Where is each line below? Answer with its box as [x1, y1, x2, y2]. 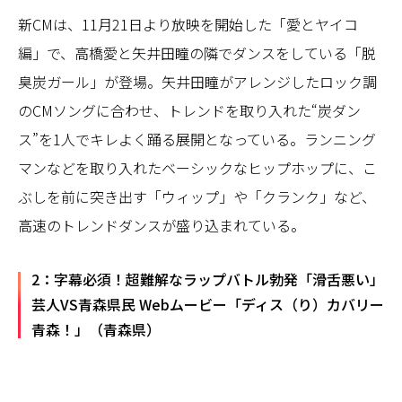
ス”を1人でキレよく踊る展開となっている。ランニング [18, 128, 376, 151]
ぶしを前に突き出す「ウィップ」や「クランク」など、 [18, 186, 376, 208]
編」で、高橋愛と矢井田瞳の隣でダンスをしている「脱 [18, 42, 376, 65]
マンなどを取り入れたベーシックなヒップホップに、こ [18, 157, 377, 179]
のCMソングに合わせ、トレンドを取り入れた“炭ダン [18, 100, 361, 122]
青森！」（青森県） [31, 319, 161, 341]
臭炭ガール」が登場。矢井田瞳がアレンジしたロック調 [18, 71, 377, 93]
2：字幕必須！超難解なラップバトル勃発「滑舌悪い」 [31, 268, 384, 291]
